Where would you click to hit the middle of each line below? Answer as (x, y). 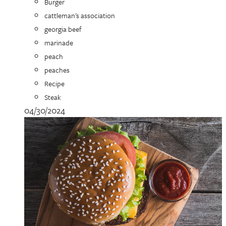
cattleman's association (80, 16)
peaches (57, 70)
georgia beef (63, 29)
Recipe (54, 84)
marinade (59, 43)
